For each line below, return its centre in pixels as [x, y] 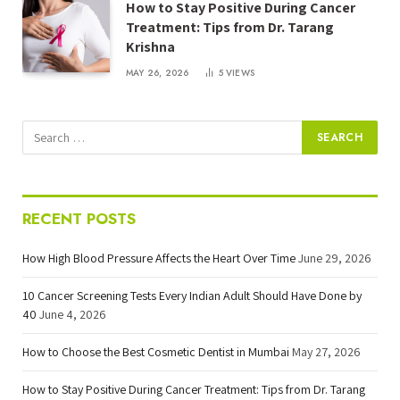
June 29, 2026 [335, 258]
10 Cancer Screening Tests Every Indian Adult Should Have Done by [192, 295]
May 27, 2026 [326, 351]
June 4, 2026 [73, 314]
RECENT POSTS [79, 218]
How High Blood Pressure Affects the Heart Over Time [159, 258]
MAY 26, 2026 [158, 72]
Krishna [150, 46]
